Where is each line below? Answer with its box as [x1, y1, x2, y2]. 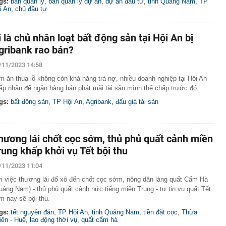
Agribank [86, 97, 111, 105]
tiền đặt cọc [143, 208, 178, 216]
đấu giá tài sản [116, 97, 158, 105]
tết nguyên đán [11, 208, 54, 216]
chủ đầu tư [15, 5, 47, 13]
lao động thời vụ [30, 216, 77, 223]
